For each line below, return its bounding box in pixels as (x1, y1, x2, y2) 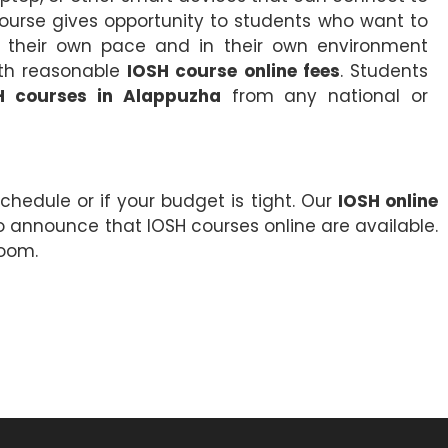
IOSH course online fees (127, 58, 340, 83)
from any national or (220, 83, 429, 108)
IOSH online (337, 189, 439, 214)
